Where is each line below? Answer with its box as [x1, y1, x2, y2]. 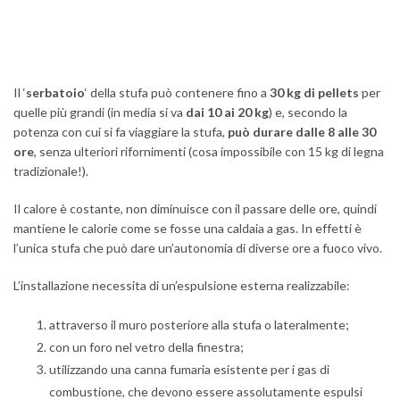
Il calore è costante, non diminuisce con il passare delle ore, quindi [13, 201, 377, 216]
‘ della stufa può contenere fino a [85, 85, 270, 100]
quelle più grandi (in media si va [13, 104, 186, 120]
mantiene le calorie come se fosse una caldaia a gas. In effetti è [13, 221, 362, 236]
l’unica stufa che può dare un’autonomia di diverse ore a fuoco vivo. [13, 240, 382, 255]
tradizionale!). [13, 163, 88, 179]
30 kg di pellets [270, 85, 359, 100]
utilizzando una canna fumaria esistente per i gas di [49, 362, 329, 377]
